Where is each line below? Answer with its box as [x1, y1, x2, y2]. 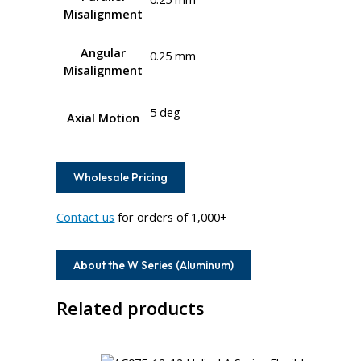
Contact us [56, 208, 115, 225]
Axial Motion [66, 110, 139, 127]
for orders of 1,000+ [114, 208, 228, 225]
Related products [56, 296, 205, 320]
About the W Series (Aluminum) [73, 257, 234, 272]
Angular [80, 44, 126, 61]
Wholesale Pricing [73, 170, 168, 185]
